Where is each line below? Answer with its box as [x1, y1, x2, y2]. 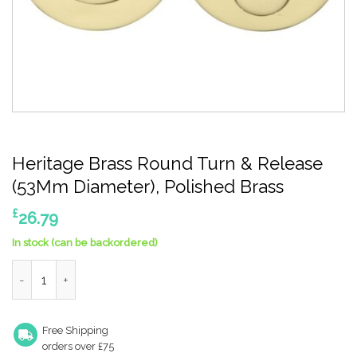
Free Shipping [42, 324, 108, 336]
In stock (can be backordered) [12, 237, 158, 249]
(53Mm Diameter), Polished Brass [12, 176, 284, 198]
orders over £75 [42, 339, 114, 352]
